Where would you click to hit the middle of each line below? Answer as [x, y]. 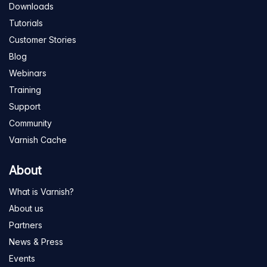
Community [30, 123]
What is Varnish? [41, 192]
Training [25, 90]
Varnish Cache [38, 140]
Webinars [28, 73]
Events [22, 259]
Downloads [31, 7]
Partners [26, 225]
